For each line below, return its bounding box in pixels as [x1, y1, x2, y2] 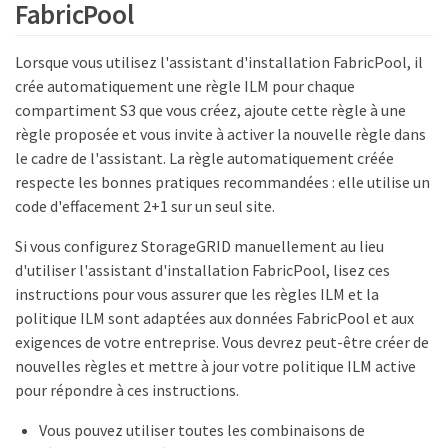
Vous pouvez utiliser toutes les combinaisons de [39, 419, 365, 440]
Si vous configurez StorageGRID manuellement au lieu [15, 235, 384, 256]
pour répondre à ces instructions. [15, 379, 239, 400]
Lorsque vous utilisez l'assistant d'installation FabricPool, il [15, 51, 423, 72]
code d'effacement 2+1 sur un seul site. [15, 195, 275, 216]
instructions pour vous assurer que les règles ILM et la [15, 283, 379, 304]
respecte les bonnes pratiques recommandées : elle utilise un [15, 171, 430, 192]
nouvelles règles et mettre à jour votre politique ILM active [15, 355, 416, 376]
